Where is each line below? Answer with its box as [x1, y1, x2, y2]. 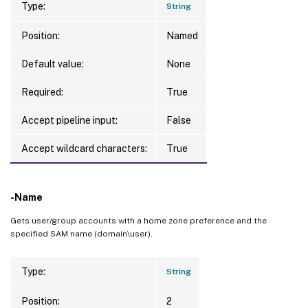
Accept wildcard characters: [21, 142, 147, 154]
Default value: [21, 58, 84, 69]
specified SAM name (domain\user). [10, 228, 153, 239]
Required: [21, 86, 63, 98]
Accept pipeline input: [21, 114, 118, 126]
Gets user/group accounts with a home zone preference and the [10, 215, 267, 225]
